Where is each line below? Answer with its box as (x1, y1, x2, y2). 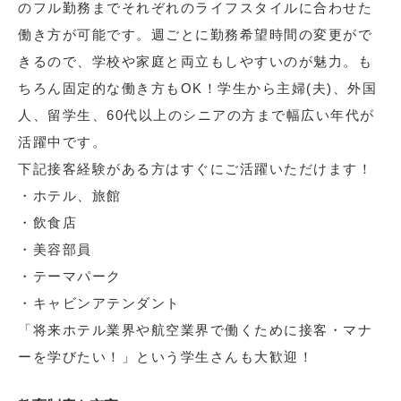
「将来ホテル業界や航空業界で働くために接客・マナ (18, 322, 372, 338)
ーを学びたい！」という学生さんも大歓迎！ (18, 349, 313, 365)
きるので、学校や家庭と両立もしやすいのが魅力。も (18, 54, 372, 70)
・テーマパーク (18, 269, 122, 285)
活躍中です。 (18, 134, 107, 150)
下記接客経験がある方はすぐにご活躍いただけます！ (18, 161, 372, 177)
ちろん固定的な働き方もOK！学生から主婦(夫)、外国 (18, 81, 377, 97)
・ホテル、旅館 (18, 188, 122, 204)
